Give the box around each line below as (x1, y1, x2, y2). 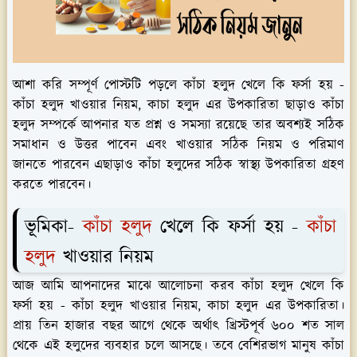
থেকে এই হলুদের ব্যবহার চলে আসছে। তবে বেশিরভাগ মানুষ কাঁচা (13, 335, 344, 355)
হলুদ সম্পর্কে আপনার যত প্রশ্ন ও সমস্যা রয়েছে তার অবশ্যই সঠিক (13, 116, 344, 135)
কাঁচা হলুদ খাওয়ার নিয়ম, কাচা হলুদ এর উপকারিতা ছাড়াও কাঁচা (13, 96, 344, 116)
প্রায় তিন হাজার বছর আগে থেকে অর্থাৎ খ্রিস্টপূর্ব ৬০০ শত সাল (13, 316, 344, 335)
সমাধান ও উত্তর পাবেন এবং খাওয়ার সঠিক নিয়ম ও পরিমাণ (13, 135, 344, 155)
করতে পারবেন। (13, 175, 91, 195)
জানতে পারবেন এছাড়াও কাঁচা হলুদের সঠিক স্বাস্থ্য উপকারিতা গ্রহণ (13, 155, 344, 175)
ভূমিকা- (25, 214, 83, 241)
